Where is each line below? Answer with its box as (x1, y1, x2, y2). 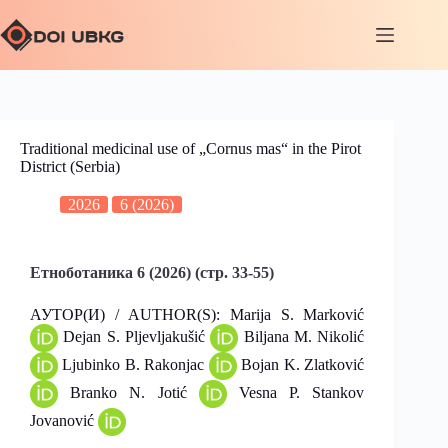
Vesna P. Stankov (226, 383, 365, 401)
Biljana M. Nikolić (238, 327, 365, 345)
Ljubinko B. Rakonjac (58, 355, 209, 373)
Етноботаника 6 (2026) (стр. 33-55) (30, 264, 274, 281)
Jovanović (30, 411, 98, 429)
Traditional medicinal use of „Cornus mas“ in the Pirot (20, 140, 361, 157)
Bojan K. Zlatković (236, 355, 365, 373)
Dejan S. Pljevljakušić (58, 327, 211, 345)
